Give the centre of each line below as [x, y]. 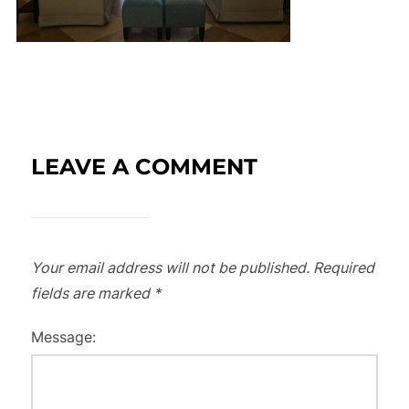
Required [344, 268]
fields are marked [93, 294]
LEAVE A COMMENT [145, 167]
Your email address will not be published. [171, 268]
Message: [64, 337]
